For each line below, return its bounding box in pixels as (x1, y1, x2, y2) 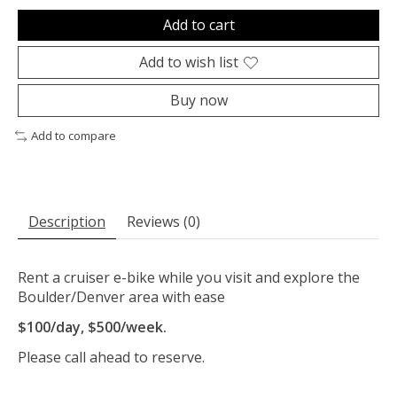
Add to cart (162, 15, 235, 35)
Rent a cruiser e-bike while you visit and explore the (18, 268, 360, 288)
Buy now (169, 90, 228, 111)
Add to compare (30, 128, 116, 144)
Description (28, 212, 105, 232)
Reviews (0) (127, 212, 200, 232)
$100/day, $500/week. (18, 317, 167, 338)
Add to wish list (139, 52, 238, 73)
